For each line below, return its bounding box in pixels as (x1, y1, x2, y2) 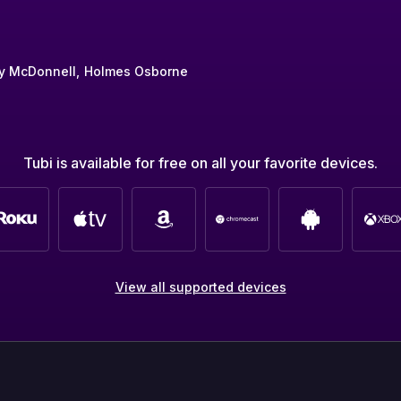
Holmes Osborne (84, 63, 189, 79)
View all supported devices (115, 278, 286, 294)
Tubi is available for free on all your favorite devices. (23, 153, 378, 172)
